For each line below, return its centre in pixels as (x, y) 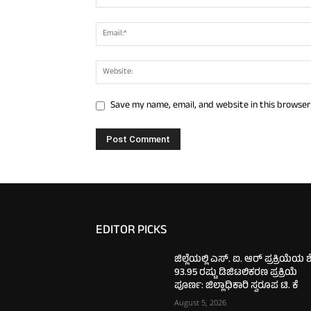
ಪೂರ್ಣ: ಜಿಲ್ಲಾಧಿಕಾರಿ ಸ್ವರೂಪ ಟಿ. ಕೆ (236, 286)
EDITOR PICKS (131, 231)
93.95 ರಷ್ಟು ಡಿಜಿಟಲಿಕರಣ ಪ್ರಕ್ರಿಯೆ (236, 273)
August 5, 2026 (201, 302)
